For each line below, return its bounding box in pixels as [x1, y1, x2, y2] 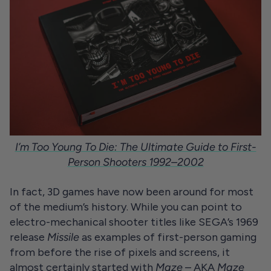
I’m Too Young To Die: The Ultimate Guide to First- [15, 140, 256, 154]
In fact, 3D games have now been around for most [10, 185, 253, 199]
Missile [47, 230, 79, 244]
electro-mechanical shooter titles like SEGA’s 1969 [10, 215, 258, 229]
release [10, 230, 47, 244]
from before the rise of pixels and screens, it [10, 246, 230, 260]
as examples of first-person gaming [79, 230, 256, 244]
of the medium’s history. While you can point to [10, 200, 242, 214]
